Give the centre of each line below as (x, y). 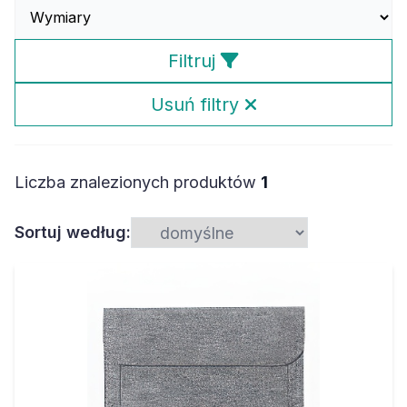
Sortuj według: (73, 232)
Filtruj (194, 61)
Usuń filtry (197, 104)
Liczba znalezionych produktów (138, 182)
